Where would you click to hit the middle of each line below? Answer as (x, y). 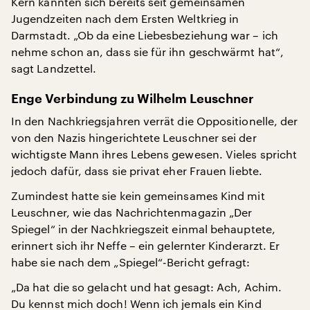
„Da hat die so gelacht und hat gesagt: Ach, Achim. (146, 287)
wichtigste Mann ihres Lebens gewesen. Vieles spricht (154, 154)
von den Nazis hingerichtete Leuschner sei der (134, 137)
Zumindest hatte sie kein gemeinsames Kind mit (138, 195)
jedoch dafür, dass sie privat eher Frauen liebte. (137, 171)
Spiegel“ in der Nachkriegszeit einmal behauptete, (143, 229)
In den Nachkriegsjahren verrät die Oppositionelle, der (155, 121)
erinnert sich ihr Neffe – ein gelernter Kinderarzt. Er (146, 245)
